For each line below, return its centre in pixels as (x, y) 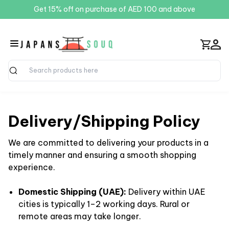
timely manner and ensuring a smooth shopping (102, 155)
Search (21, 76)
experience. (32, 167)
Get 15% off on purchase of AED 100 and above (114, 9)
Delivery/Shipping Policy (104, 121)
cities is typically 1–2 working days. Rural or (104, 204)
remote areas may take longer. (80, 216)
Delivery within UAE (166, 192)
